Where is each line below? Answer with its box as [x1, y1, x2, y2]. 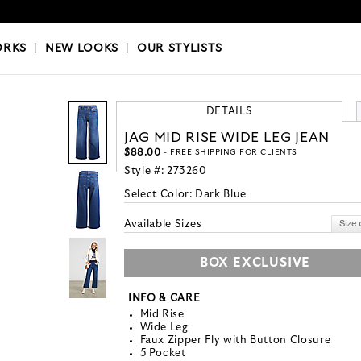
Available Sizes [124, 219, 202, 230]
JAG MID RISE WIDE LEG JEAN [124, 131, 330, 145]
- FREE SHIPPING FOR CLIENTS [160, 148, 297, 157]
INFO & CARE [128, 293, 201, 305]
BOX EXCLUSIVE [199, 256, 311, 270]
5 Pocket [139, 348, 186, 359]
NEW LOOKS [45, 43, 118, 55]
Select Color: [124, 189, 196, 201]
